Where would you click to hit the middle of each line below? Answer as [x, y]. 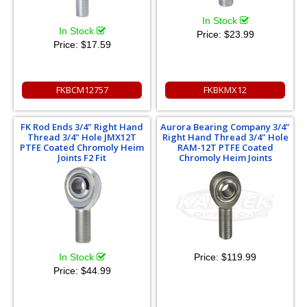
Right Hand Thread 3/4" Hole [225, 137]
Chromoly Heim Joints [225, 157]
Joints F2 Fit [82, 157]
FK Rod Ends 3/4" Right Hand [82, 126]
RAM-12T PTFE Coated [225, 147]
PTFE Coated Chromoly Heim [82, 147]
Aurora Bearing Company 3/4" [225, 126]
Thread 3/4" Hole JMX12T [82, 137]
